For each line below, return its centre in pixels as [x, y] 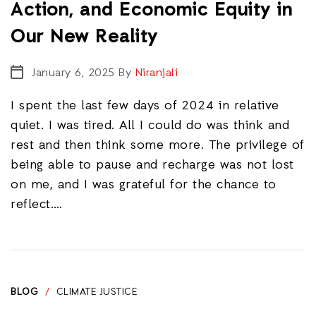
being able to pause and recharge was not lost [152, 165]
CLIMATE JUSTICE [97, 292]
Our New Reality [87, 37]
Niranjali [156, 73]
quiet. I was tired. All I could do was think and [150, 126]
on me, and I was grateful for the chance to [144, 185]
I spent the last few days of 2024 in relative [145, 106]
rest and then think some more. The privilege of [158, 145]
